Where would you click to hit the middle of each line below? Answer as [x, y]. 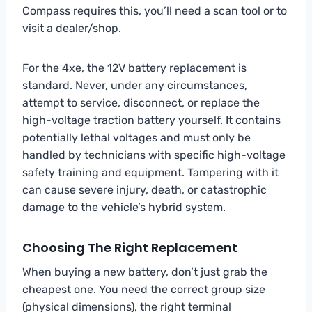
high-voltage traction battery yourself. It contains [151, 120]
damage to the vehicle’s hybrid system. [124, 207]
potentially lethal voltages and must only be [136, 137]
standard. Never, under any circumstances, [135, 85]
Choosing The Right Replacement [130, 247]
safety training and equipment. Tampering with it [150, 172]
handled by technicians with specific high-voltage [154, 155]
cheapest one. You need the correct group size [144, 289]
